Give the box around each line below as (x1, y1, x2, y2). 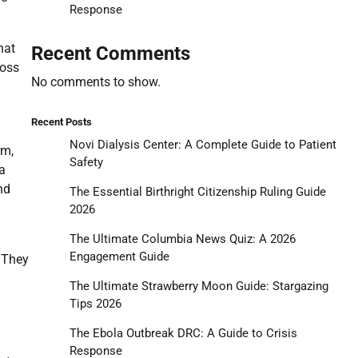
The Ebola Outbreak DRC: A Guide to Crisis (69, 325, 297, 340)
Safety (69, 154, 103, 169)
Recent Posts (30, 115, 92, 128)
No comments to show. (30, 74, 161, 89)
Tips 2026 (69, 296, 121, 311)
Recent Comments (30, 42, 190, 65)
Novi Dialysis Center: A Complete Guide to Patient (69, 137, 336, 152)
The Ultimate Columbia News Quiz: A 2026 (69, 231, 296, 246)
